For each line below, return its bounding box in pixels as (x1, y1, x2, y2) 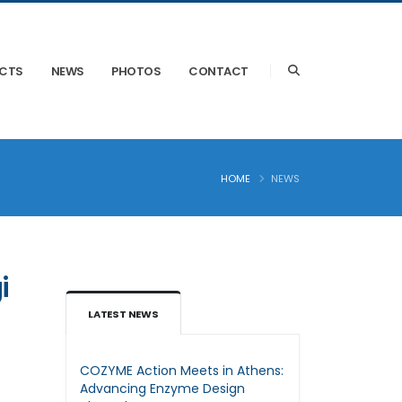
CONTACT (188, 63, 249, 80)
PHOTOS (111, 63, 162, 80)
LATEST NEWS (88, 307, 159, 322)
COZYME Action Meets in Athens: (80, 362, 284, 380)
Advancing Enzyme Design (80, 380, 245, 398)
